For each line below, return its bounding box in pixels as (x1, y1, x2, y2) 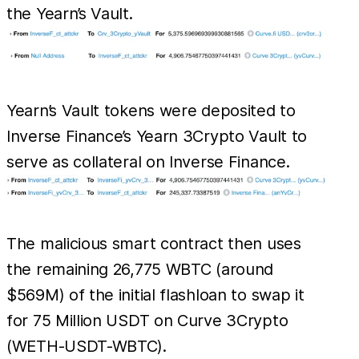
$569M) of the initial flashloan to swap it (6, 284, 305, 305)
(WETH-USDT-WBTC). (6, 336, 167, 356)
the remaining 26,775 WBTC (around (6, 259, 274, 279)
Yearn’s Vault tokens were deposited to (6, 100, 296, 120)
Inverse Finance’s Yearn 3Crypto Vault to (6, 126, 308, 146)
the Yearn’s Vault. (6, 3, 133, 23)
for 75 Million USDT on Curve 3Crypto (6, 310, 288, 330)
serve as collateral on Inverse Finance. (6, 151, 290, 171)
